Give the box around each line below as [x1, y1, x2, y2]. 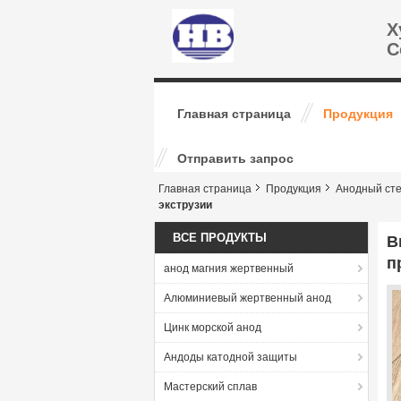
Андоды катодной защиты [164, 351, 297, 363]
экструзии [158, 199, 212, 211]
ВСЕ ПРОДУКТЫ [173, 231, 267, 244]
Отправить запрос [177, 151, 294, 166]
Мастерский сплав [164, 380, 257, 393]
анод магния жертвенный [164, 262, 294, 275]
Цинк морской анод [164, 321, 261, 334]
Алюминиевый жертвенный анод [164, 292, 331, 304]
